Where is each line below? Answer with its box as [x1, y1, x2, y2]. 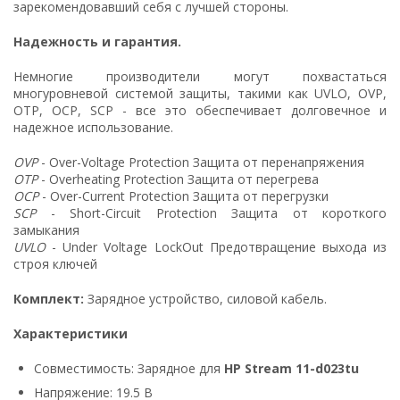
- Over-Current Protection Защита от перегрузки [38, 187, 329, 204]
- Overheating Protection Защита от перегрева [37, 170, 319, 187]
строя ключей [13, 254, 97, 272]
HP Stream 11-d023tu [224, 359, 359, 377]
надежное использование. [13, 118, 173, 136]
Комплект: [13, 289, 87, 307]
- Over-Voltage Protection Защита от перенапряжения [37, 153, 364, 171]
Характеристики [13, 324, 128, 342]
